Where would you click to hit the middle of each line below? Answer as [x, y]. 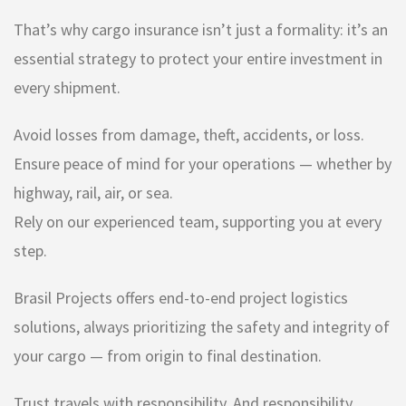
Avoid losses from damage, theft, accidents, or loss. [189, 135]
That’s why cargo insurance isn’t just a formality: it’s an [201, 30]
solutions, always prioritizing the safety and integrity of [202, 327]
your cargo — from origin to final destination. [168, 356]
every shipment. [67, 88]
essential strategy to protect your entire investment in [198, 59]
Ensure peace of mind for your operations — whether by [203, 164]
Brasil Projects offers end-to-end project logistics [181, 298]
